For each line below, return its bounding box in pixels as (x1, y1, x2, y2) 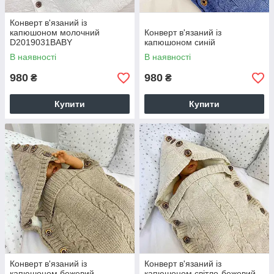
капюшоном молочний (10, 28, 100, 37)
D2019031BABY (10, 37, 72, 47)
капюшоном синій (144, 37, 215, 47)
